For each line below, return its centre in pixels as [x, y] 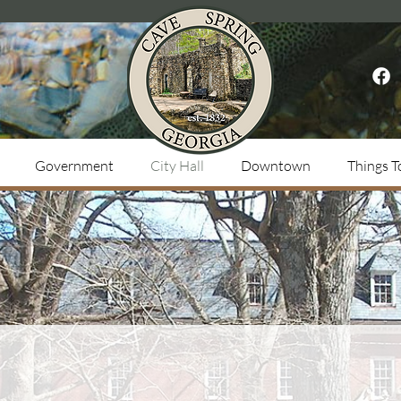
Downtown [275, 166]
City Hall [177, 166]
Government [74, 166]
